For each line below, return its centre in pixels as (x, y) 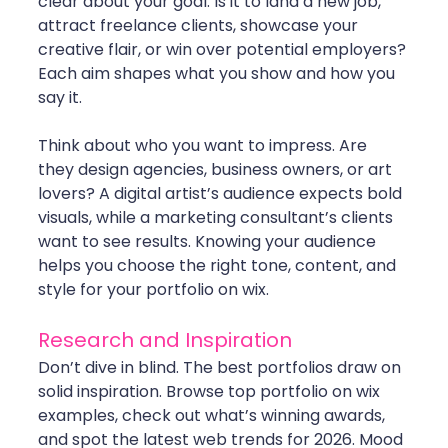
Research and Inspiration (165, 340)
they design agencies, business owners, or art (217, 170)
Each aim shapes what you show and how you (218, 74)
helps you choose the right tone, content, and (219, 266)
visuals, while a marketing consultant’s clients (217, 218)
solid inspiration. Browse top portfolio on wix (211, 392)
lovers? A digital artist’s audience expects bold (222, 194)
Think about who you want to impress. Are (204, 146)
